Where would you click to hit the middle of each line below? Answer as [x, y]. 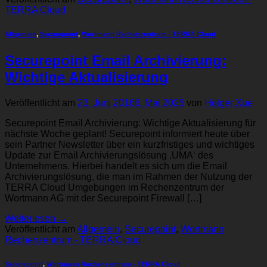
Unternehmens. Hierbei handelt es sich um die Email [116, 166]
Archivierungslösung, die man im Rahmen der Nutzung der [128, 177]
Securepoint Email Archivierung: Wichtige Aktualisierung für [130, 123]
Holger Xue [229, 103]
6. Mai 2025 [159, 103]
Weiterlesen [31, 219]
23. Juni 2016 [106, 103]
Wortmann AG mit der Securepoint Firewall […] [103, 198]
